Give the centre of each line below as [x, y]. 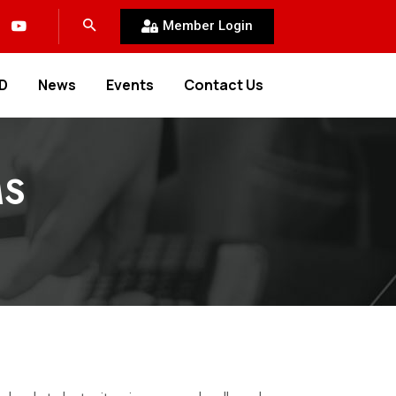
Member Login [208, 26]
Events [130, 85]
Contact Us [224, 85]
